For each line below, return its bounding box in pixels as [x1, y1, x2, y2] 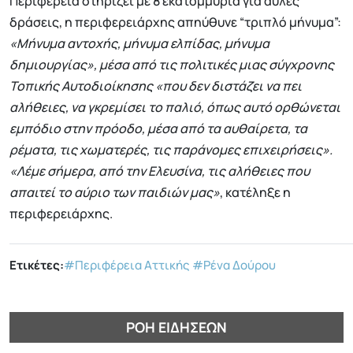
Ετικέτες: [9, 257, 64, 274]
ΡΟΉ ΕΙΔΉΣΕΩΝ [126, 317, 227, 336]
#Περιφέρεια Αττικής [64, 257, 190, 274]
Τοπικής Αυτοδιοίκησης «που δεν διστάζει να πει [9, 77, 302, 95]
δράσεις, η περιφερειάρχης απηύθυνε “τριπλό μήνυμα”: [9, 13, 341, 32]
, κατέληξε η [220, 184, 291, 202]
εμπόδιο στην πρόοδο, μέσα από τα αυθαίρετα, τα [9, 120, 307, 138]
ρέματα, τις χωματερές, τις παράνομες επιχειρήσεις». [9, 141, 333, 159]
